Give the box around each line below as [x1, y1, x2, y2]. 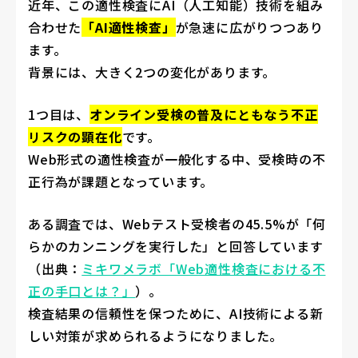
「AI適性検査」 [82, 17, 176, 37]
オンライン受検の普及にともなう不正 [89, 104, 318, 124]
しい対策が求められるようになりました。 [28, 325, 284, 345]
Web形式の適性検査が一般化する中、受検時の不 [28, 149, 326, 169]
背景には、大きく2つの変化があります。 [28, 62, 276, 82]
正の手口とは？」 [28, 280, 136, 300]
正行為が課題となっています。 [28, 171, 214, 191]
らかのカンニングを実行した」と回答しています [28, 236, 324, 256]
